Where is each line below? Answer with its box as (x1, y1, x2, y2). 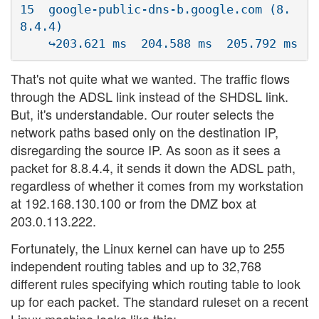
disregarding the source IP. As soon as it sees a (11, 140, 281, 159)
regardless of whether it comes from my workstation (11, 176, 303, 195)
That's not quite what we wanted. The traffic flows (11, 69, 290, 88)
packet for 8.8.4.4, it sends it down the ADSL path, (11, 158, 296, 177)
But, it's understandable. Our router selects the (11, 105, 274, 124)
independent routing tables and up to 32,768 (11, 256, 261, 275)
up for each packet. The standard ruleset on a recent (11, 291, 308, 310)
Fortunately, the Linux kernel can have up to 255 (11, 238, 285, 257)
